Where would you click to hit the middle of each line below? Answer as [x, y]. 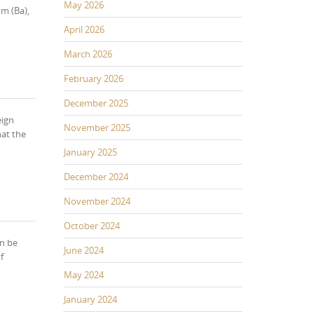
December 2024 [96, 176]
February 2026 [94, 78]
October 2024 [92, 225]
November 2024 [97, 201]
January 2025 [90, 152]
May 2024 [84, 274]
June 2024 [84, 250]
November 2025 [97, 127]
